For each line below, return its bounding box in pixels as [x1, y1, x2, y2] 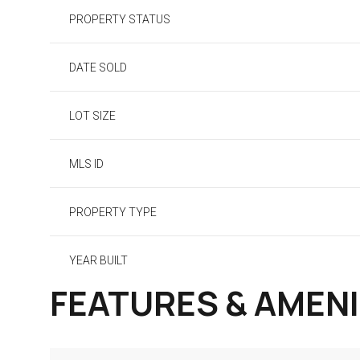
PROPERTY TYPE [69, 206, 157, 219]
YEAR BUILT [69, 254, 128, 267]
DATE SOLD [69, 61, 127, 74]
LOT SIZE [69, 109, 116, 122]
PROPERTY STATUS [69, 13, 170, 26]
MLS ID [69, 157, 104, 170]
